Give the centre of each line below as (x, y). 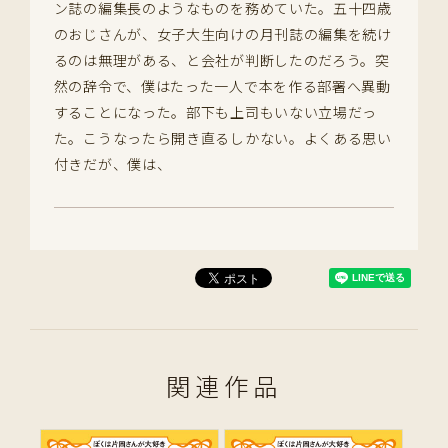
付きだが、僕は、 (112, 164)
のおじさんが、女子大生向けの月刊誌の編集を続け (222, 34)
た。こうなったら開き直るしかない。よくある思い (222, 138)
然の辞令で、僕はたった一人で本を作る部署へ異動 (222, 86)
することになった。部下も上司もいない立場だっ (215, 112)
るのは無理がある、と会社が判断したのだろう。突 (221, 60)
